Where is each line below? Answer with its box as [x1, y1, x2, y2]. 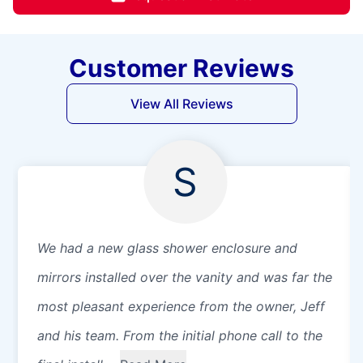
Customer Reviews [69, 53, 294, 83]
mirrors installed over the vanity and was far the [37, 269, 332, 286]
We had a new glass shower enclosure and [37, 240, 297, 257]
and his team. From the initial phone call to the [37, 327, 322, 344]
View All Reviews [130, 96, 233, 113]
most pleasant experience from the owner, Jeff [37, 298, 325, 315]
